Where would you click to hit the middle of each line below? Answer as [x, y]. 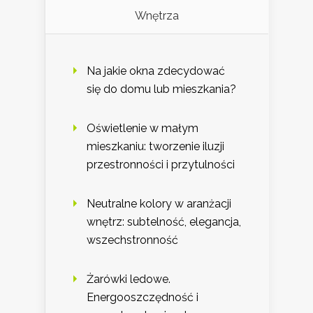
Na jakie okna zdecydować [156, 71]
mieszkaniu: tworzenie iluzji [155, 147]
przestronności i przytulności [161, 165]
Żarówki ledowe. [129, 279]
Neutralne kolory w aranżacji [159, 204]
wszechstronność [132, 240]
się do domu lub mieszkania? [161, 89]
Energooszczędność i [143, 298]
